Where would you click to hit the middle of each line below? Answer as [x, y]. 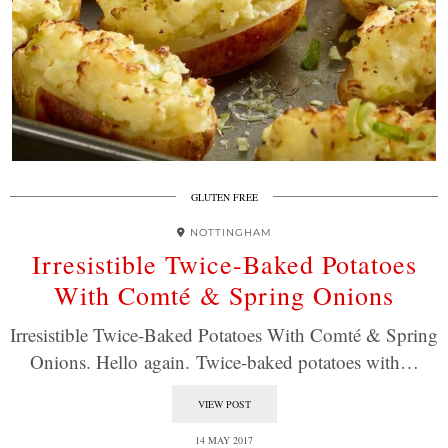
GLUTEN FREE [224, 197]
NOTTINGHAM [230, 232]
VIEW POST [224, 404]
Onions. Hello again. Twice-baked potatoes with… [224, 361]
